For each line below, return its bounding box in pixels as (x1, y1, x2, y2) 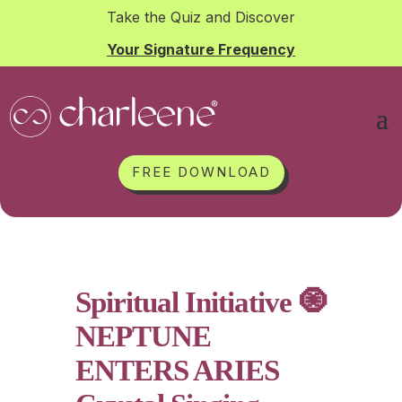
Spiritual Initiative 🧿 (75, 285, 327, 319)
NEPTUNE (75, 319, 211, 353)
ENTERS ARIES (75, 354, 279, 387)
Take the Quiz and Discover (107, 7, 295, 26)
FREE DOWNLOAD (131, 162, 271, 180)
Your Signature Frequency (107, 39, 295, 58)
